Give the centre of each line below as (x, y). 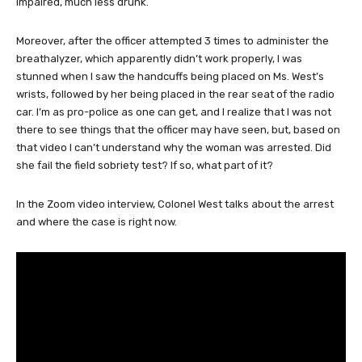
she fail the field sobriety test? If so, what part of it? (145, 165)
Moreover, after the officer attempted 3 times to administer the (173, 40)
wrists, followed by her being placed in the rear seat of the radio (175, 94)
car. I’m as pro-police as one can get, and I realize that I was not (174, 112)
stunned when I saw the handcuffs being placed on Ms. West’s (170, 76)
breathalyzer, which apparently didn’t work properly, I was (159, 58)
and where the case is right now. (97, 221)
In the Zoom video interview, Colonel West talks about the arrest (175, 204)
